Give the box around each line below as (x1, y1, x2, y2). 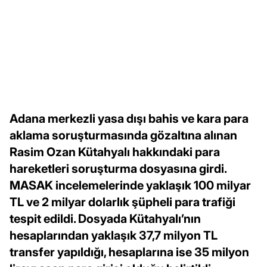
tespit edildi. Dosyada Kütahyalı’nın (10, 212, 201, 226)
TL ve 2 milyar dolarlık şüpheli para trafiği (10, 195, 235, 210)
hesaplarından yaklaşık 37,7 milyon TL (10, 228, 218, 243)
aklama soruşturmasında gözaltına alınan (10, 128, 237, 143)
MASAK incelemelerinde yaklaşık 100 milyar (10, 178, 251, 193)
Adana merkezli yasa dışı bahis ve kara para (10, 111, 249, 126)
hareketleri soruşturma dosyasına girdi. (10, 162, 226, 176)
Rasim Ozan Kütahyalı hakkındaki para (10, 145, 220, 160)
